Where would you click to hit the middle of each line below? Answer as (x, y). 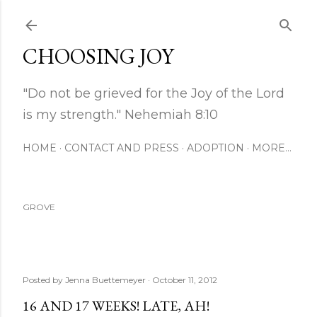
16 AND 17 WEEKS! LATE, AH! (116, 306)
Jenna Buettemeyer (105, 280)
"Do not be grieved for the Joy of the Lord (154, 93)
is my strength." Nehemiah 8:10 (120, 115)
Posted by (44, 280)
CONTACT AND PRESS (122, 148)
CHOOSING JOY (98, 56)
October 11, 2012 (185, 280)
